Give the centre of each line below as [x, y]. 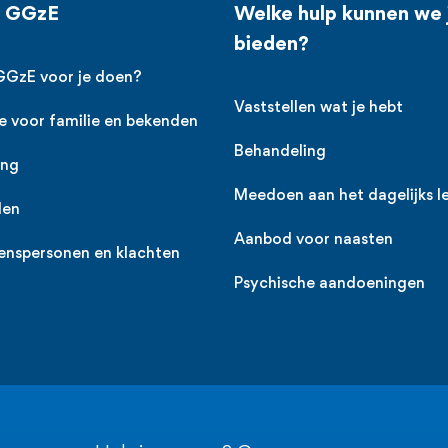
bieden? [271, 45]
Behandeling [280, 152]
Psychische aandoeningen [329, 284]
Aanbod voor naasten [313, 240]
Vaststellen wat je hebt [318, 108]
